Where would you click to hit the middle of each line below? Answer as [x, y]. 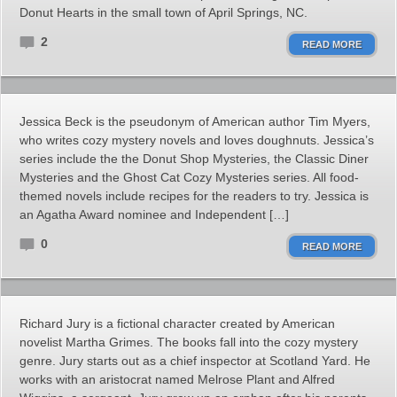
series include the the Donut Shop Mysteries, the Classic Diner [194, 159]
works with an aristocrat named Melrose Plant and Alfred [177, 379]
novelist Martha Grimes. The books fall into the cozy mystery [189, 342]
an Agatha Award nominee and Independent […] [154, 214]
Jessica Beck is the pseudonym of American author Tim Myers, [195, 121]
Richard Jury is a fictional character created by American [177, 323]
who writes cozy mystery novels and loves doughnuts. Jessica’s [197, 140]
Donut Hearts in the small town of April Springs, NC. [163, 12]
